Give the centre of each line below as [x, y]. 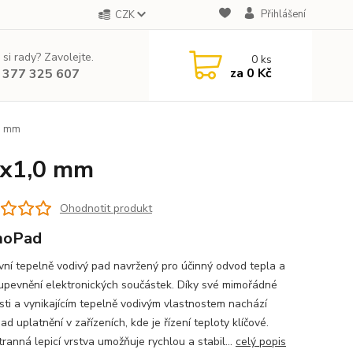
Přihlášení [283, 14]
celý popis [260, 342]
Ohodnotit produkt [106, 208]
